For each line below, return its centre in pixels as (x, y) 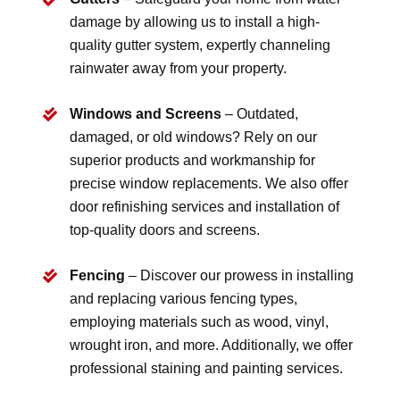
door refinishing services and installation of (205, 207)
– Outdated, (260, 114)
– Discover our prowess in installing (240, 276)
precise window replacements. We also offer (209, 184)
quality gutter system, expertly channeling (200, 46)
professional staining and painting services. (207, 369)
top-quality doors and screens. (165, 230)
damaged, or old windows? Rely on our (194, 137)
